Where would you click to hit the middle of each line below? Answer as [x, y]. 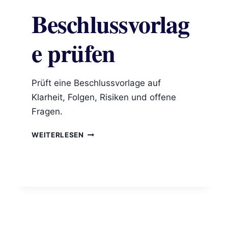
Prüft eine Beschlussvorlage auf [96, 83]
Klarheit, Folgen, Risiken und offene [104, 97]
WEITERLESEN [58, 135]
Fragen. [47, 112]
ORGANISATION [112, 15]
